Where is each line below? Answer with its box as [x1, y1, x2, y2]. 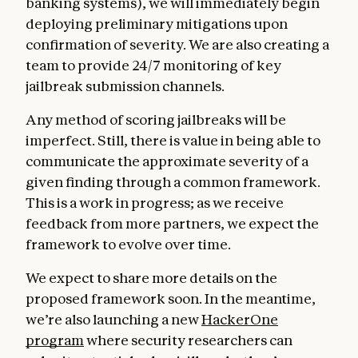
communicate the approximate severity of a [26, 153, 308, 170]
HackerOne [201, 311, 278, 328]
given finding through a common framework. [26, 173, 320, 191]
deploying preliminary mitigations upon [26, 15, 288, 33]
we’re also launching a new [26, 311, 201, 328]
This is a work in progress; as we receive [26, 194, 284, 212]
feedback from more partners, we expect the [26, 215, 319, 233]
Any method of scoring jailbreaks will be [26, 111, 286, 129]
